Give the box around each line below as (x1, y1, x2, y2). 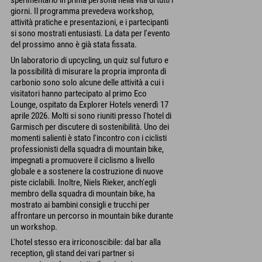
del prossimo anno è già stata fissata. (11, 39, 137, 50)
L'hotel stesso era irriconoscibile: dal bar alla (11, 237, 161, 248)
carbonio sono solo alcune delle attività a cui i (11, 77, 164, 88)
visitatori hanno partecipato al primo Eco (11, 88, 147, 99)
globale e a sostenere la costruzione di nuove (11, 166, 163, 177)
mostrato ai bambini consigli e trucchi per (11, 199, 150, 210)
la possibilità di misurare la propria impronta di (11, 65, 166, 77)
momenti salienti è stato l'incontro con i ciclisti (11, 132, 167, 143)
